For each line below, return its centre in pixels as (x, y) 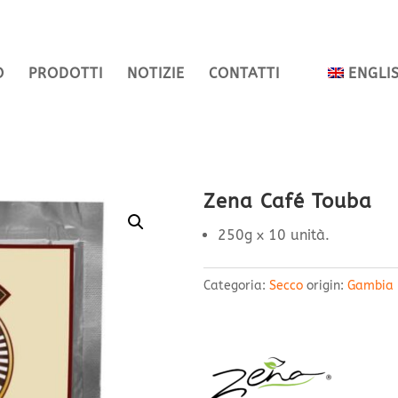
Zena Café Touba (287, 202)
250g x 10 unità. (273, 235)
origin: (326, 286)
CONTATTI (245, 73)
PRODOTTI (66, 73)
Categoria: (236, 286)
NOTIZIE (156, 73)
